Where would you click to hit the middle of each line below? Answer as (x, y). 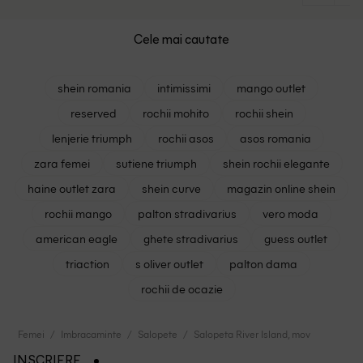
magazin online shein (281, 188)
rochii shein (264, 112)
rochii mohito (175, 112)
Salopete (158, 333)
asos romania (275, 137)
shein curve (171, 188)
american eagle (77, 238)
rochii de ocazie (181, 288)
